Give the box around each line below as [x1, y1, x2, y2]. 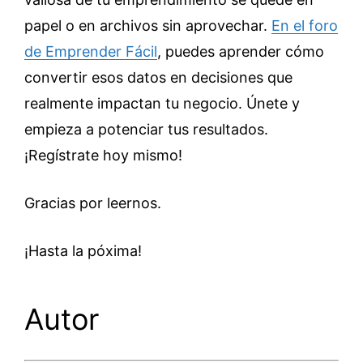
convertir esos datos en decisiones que [24, 69, 293, 86]
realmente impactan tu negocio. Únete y [24, 95, 300, 112]
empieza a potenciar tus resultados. [24, 121, 268, 138]
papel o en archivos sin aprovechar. [24, 17, 271, 34]
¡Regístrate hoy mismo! [24, 147, 182, 164]
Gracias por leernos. [24, 194, 161, 211]
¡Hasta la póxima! [24, 242, 142, 259]
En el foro [271, 17, 338, 34]
